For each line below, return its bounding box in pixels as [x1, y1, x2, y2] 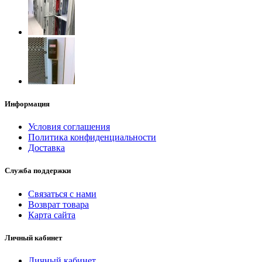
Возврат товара [28, 199, 89, 209]
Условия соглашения [28, 122, 110, 132]
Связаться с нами [28, 188, 96, 199]
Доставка [28, 143, 65, 153]
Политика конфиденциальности [28, 132, 156, 143]
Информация [5, 99, 50, 109]
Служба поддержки [5, 166, 71, 175]
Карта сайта [28, 209, 75, 220]
